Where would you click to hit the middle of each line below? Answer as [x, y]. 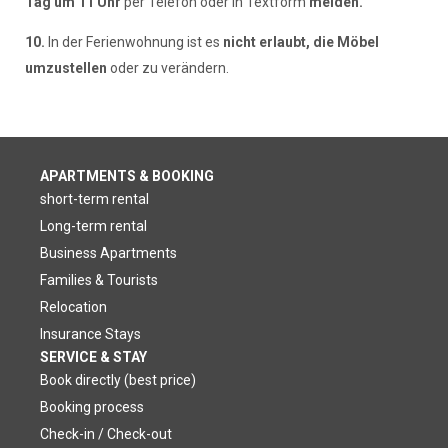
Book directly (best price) [118, 379]
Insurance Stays [90, 333]
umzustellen [65, 67]
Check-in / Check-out [106, 433]
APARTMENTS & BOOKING [127, 175]
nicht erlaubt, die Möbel [300, 41]
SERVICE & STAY [93, 356]
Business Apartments [108, 252]
